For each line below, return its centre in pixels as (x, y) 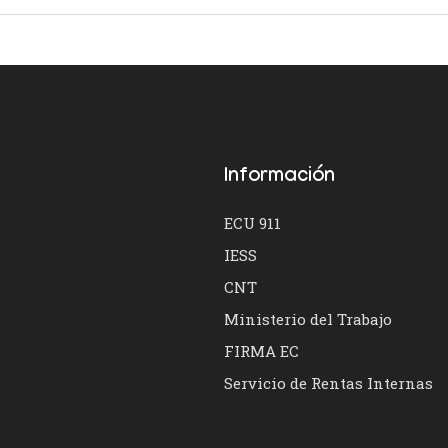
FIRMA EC (261, 351)
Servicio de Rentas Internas (328, 383)
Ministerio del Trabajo (308, 319)
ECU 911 (252, 223)
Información (279, 178)
